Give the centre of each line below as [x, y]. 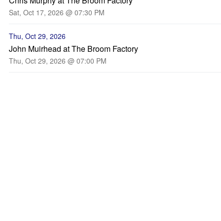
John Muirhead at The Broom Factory [74, 49]
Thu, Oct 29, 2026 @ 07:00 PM [58, 61]
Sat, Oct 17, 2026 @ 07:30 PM [57, 12]
